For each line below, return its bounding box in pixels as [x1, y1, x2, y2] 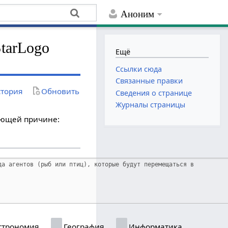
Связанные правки [116, 76, 183, 86]
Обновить [41, 85, 80, 96]
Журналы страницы [116, 99, 186, 109]
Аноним [121, 9, 155, 20]
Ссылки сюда [116, 64, 162, 74]
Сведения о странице [116, 88, 192, 98]
